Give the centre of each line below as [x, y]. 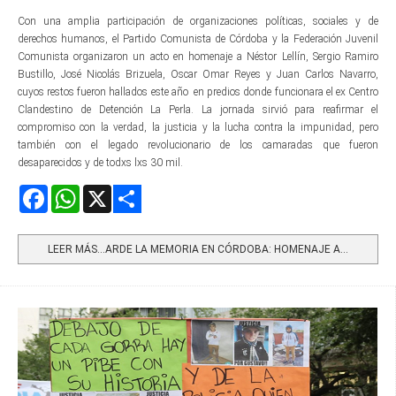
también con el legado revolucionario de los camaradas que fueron [198, 145]
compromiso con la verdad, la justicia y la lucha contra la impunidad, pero [198, 127]
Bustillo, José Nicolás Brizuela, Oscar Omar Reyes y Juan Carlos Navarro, [198, 74]
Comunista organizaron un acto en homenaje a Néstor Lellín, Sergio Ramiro [198, 56]
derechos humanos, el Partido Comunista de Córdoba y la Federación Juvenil [198, 38]
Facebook [69, 191]
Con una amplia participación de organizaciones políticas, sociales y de [198, 21]
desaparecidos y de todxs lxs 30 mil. [100, 162]
